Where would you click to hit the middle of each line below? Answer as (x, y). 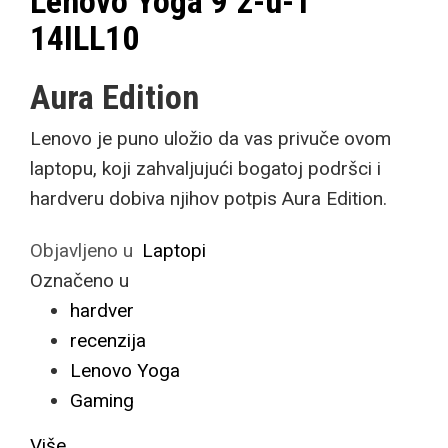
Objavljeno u (81, 250)
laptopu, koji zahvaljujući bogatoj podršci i (205, 168)
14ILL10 (84, 38)
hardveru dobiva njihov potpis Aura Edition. (208, 198)
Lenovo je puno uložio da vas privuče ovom (210, 138)
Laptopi (174, 250)
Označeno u (79, 280)
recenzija (108, 340)
